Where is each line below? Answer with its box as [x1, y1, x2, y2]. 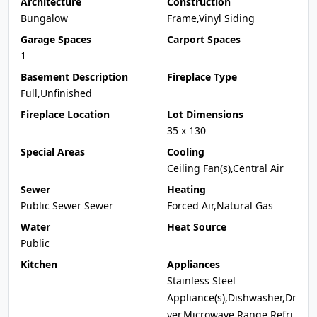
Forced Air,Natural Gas [167, 199, 273, 212]
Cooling [167, 145, 204, 158]
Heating [167, 183, 206, 196]
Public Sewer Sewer [21, 199, 113, 212]
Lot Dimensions [167, 108, 243, 121]
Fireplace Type [167, 70, 237, 83]
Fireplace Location [21, 108, 110, 121]
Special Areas [21, 145, 85, 158]
